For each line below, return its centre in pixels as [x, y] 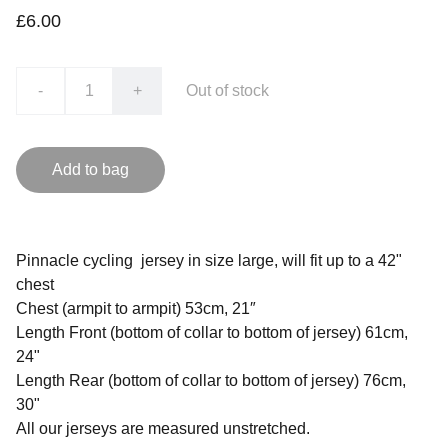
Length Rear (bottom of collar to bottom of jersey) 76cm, [211, 380]
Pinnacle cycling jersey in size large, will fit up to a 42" [209, 260]
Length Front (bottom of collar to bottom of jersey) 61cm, [212, 332]
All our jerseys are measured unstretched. [163, 428]
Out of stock [227, 90]
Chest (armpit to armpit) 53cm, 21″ [136, 308]
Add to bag [90, 169]
